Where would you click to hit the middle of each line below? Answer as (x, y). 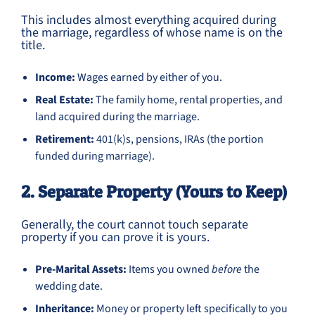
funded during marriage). (95, 156)
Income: (55, 77)
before (227, 269)
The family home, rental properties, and (188, 100)
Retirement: (65, 139)
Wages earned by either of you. (149, 77)
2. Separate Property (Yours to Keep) (154, 192)
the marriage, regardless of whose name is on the (152, 33)
